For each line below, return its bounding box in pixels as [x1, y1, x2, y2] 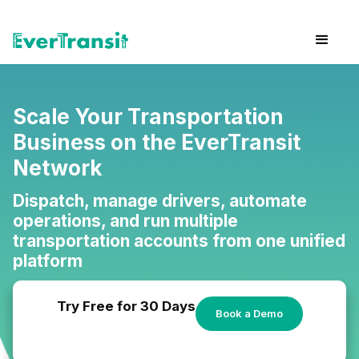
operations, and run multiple [13, 211, 238, 231]
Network [13, 155, 103, 180]
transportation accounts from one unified [13, 231, 345, 251]
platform [13, 251, 83, 271]
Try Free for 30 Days [56, 298, 196, 314]
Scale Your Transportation [13, 104, 284, 129]
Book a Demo [215, 307, 283, 320]
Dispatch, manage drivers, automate [13, 191, 307, 211]
